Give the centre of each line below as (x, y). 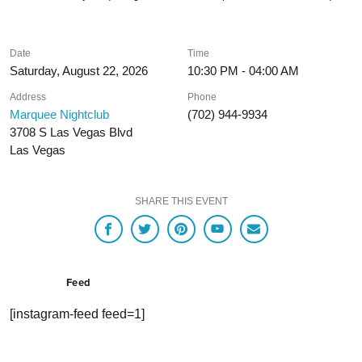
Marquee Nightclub (59, 114)
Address (28, 97)
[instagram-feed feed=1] (77, 314)
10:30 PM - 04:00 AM (244, 71)
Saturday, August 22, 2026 (79, 71)
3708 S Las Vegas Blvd (71, 132)
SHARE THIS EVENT (181, 201)
